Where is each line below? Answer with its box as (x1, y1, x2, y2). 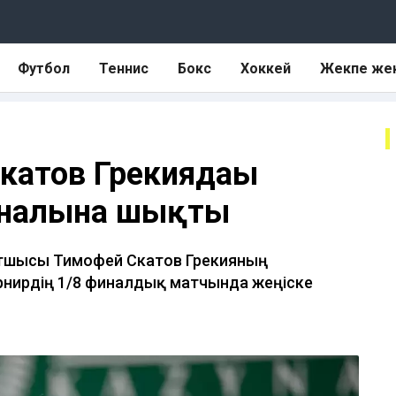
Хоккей (240, 59, 291, 77)
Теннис (99, 59, 148, 77)
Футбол (18, 59, 70, 77)
